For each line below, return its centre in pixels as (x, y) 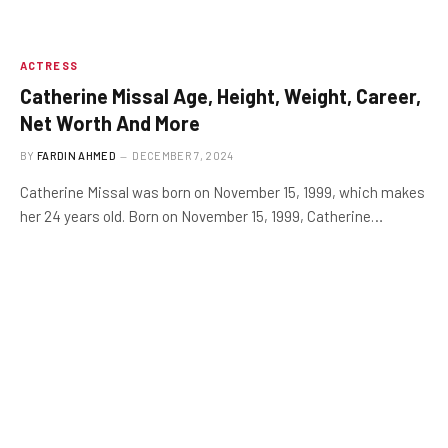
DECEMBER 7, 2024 (183, 155)
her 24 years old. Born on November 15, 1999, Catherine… (201, 215)
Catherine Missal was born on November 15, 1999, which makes (222, 191)
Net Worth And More (110, 122)
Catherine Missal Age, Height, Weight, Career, (220, 95)
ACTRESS (49, 65)
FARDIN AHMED (76, 155)
